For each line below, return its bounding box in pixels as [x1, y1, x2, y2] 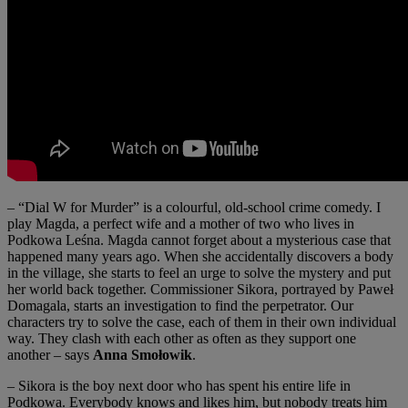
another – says [7, 347, 93, 363]
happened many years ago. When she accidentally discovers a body [7, 249, 393, 265]
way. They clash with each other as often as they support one [7, 331, 356, 347]
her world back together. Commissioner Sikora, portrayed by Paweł [7, 281, 393, 298]
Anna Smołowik [93, 347, 192, 363]
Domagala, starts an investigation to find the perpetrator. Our [7, 298, 353, 314]
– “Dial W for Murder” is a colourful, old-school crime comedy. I [7, 199, 381, 216]
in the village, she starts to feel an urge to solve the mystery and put [7, 265, 391, 281]
